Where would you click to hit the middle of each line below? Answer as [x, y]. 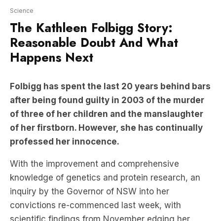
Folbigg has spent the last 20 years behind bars [110, 56]
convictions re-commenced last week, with [95, 175]
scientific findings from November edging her [100, 189]
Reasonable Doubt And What [94, 13]
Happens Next [52, 27]
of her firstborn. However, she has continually [106, 98]
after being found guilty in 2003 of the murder [107, 70]
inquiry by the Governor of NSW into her [90, 162]
